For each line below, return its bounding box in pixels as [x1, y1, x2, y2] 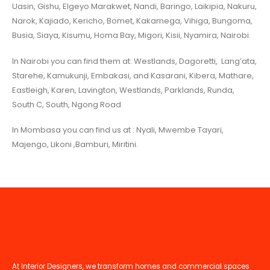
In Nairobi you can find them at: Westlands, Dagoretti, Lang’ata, [12, 55, 257, 67]
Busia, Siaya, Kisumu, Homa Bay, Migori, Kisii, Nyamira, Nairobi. [12, 30, 251, 41]
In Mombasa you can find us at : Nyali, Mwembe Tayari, [12, 124, 224, 136]
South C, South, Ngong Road [12, 98, 121, 110]
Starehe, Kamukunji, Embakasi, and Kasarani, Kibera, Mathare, [12, 69, 254, 81]
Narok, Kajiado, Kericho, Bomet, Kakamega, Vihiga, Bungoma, [12, 15, 253, 27]
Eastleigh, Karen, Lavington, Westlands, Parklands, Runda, [12, 84, 234, 96]
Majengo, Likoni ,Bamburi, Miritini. [12, 139, 138, 151]
